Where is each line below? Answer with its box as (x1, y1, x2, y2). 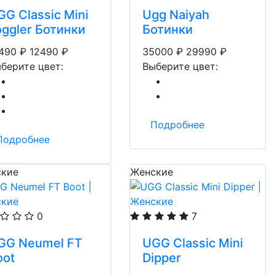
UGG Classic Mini (142, 236, 243, 250)
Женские (130, 166, 173, 178)
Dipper (142, 250, 181, 265)
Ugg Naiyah (142, 7, 209, 22)
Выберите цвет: (142, 60, 218, 72)
